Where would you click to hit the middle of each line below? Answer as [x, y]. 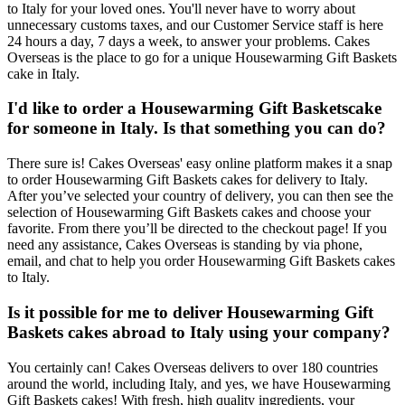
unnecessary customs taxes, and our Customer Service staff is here [195, 24]
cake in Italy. [43, 73]
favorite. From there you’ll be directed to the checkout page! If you [197, 229]
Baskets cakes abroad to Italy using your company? [199, 332]
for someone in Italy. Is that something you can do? [197, 128]
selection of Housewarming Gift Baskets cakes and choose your [189, 212]
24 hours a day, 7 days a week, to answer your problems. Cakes [188, 41]
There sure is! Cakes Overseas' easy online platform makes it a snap [200, 164]
